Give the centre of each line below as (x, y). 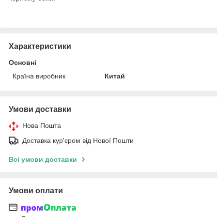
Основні (23, 62)
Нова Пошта (42, 125)
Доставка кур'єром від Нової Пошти (78, 140)
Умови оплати (36, 190)
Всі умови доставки (43, 159)
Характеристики (40, 46)
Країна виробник (39, 76)
